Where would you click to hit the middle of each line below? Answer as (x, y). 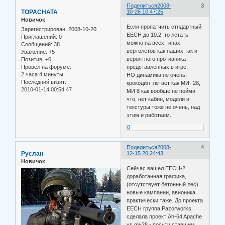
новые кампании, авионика (161, 192)
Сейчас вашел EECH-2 (156, 168)
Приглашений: (39, 37)
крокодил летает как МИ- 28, (164, 83)
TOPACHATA (39, 12)
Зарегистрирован (43, 29)
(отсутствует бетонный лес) (163, 184)
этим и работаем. (149, 115)
